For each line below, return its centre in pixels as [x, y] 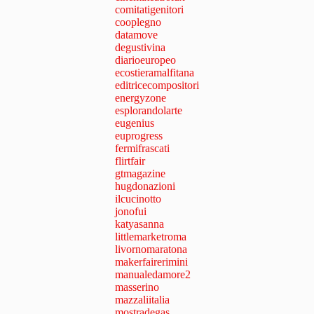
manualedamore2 [153, 275]
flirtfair [130, 161]
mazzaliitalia [142, 300]
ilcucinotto [138, 199]
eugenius [135, 123]
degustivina [140, 48]
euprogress [139, 136]
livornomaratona [151, 250]
